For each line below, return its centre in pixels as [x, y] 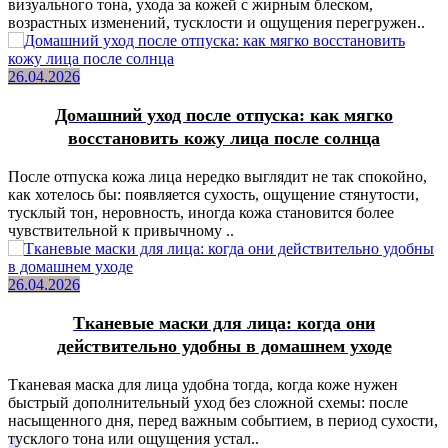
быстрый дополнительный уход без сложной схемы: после [208, 402]
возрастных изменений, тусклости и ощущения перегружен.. [216, 22]
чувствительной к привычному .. [121, 230]
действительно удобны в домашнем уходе [224, 345]
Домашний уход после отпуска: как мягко [224, 114]
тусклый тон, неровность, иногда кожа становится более [201, 212]
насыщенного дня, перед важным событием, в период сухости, [223, 420]
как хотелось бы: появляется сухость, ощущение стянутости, [213, 194]
